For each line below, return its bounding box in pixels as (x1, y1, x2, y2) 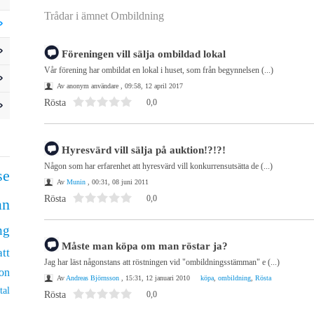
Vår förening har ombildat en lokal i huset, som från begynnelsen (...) (44, 65, 273, 75)
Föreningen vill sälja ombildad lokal (62, 48, 226, 60)
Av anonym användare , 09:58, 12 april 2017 (57, 82, 183, 90)
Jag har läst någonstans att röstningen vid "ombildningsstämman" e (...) (44, 257, 280, 267)
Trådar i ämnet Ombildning (44, 10, 164, 22)
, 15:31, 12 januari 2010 (119, 274, 190, 282)
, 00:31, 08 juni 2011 (86, 178, 149, 186)
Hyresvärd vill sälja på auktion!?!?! (62, 144, 226, 156)
